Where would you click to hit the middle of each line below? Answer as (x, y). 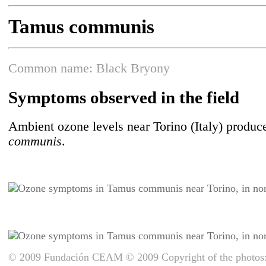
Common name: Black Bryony (89, 69)
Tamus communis (81, 26)
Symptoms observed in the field (124, 98)
